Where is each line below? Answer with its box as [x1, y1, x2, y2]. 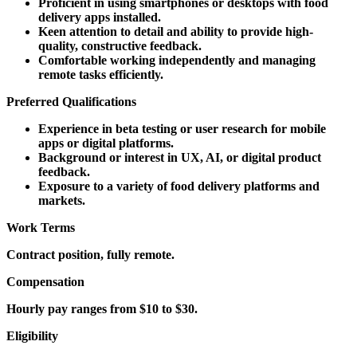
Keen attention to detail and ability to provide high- [38, 24, 313, 38]
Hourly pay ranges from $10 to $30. [6, 301, 198, 316]
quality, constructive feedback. [38, 38, 202, 53]
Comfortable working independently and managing [38, 53, 316, 67]
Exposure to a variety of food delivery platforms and [38, 178, 320, 193]
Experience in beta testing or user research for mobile [38, 121, 326, 135]
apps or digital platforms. [38, 135, 174, 150]
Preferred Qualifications [6, 94, 136, 108]
